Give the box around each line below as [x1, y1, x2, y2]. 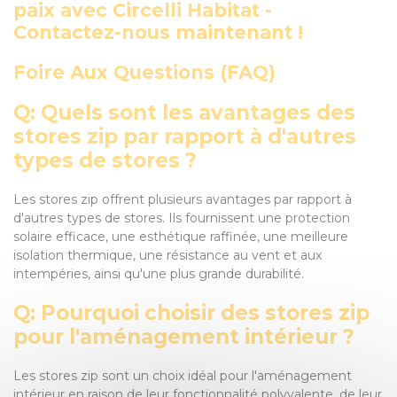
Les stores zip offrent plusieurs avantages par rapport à [13, 191, 352, 207]
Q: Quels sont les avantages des [13, 100, 355, 125]
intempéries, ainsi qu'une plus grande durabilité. [13, 266, 304, 282]
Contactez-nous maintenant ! [13, 21, 303, 43]
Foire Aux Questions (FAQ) [13, 61, 276, 83]
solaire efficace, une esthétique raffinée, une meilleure [13, 229, 348, 245]
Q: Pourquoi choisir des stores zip [13, 300, 370, 325]
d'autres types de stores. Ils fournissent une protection [13, 210, 350, 226]
